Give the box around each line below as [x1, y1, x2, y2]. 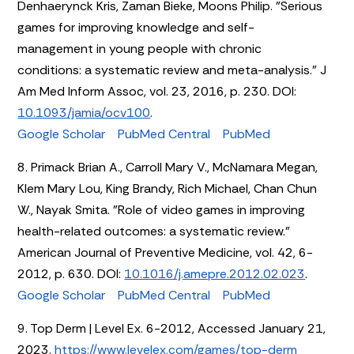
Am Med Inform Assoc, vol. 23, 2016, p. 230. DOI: [17, 82, 297, 100]
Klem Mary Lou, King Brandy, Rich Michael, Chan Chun [17, 179, 318, 197]
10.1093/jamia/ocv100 [17, 104, 151, 121]
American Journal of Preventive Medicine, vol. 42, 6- [17, 243, 314, 261]
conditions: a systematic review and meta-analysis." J [17, 61, 327, 78]
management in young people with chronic [17, 40, 262, 57]
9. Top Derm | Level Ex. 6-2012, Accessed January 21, [17, 319, 326, 337]
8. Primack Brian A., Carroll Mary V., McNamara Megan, [17, 158, 318, 175]
